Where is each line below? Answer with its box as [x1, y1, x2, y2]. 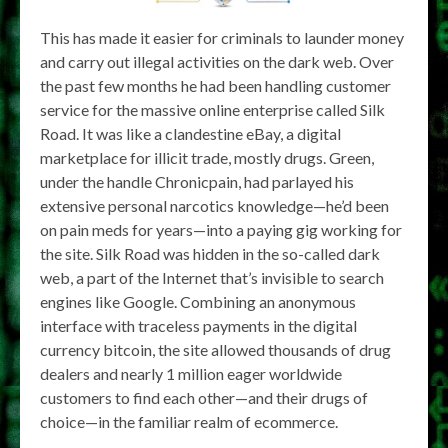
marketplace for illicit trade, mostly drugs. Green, [40, 147, 374, 167]
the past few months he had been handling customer [40, 75, 391, 95]
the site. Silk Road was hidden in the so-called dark [40, 243, 380, 263]
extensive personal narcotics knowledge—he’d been [40, 195, 389, 215]
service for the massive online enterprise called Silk [40, 99, 385, 119]
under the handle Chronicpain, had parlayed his [40, 171, 354, 191]
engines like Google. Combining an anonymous [40, 291, 356, 311]
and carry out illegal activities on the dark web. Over [40, 51, 394, 71]
